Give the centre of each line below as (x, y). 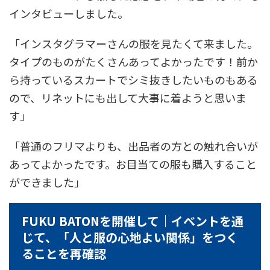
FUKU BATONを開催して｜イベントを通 (133, 221)
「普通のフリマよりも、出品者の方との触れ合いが (133, 146)
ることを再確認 (64, 254)
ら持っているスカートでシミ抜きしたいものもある (133, 80)
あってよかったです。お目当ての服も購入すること (133, 164)
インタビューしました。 (69, 14)
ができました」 (47, 182)
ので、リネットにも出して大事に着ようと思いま (128, 98)
